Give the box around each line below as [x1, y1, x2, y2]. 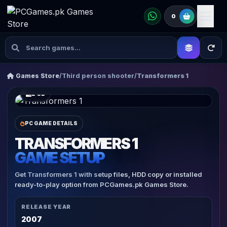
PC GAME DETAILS [25, 120, 78, 126]
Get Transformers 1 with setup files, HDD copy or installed [15, 170, 202, 178]
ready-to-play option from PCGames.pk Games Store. [15, 180, 188, 188]
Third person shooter [62, 72, 134, 80]
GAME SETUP [15, 148, 105, 167]
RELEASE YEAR [21, 203, 71, 210]
